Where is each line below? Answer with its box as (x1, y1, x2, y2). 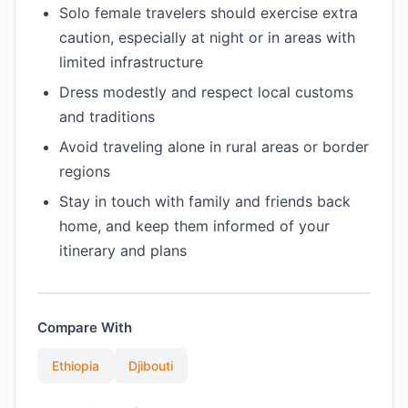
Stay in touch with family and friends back (59, 192, 351, 210)
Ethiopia (52, 358, 99, 373)
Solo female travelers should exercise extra (59, 4, 358, 22)
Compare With (37, 319, 132, 336)
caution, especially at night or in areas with (59, 28, 355, 46)
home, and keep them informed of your (59, 217, 330, 235)
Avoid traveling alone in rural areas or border (59, 138, 369, 156)
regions (59, 162, 110, 180)
